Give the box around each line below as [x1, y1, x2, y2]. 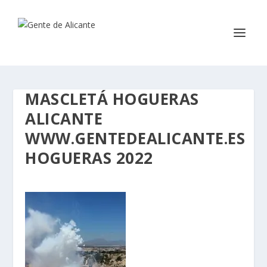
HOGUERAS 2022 [25, 147, 153, 169]
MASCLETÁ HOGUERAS [25, 88, 199, 110]
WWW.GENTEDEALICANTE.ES [25, 128, 246, 149]
